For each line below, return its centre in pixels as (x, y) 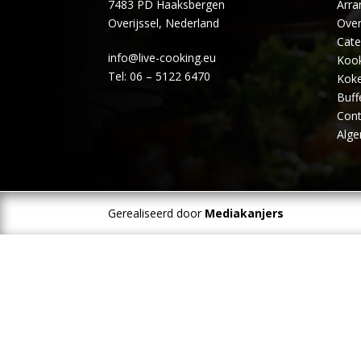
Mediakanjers (245, 214)
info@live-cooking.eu (162, 58)
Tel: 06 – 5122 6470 (160, 76)
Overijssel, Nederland (164, 23)
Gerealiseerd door (157, 214)
